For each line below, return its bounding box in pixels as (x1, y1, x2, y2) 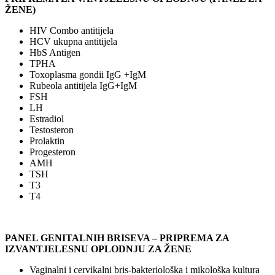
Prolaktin (29, 135, 64, 146)
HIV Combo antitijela (29, 25, 114, 36)
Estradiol (29, 113, 64, 124)
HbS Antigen (29, 47, 80, 58)
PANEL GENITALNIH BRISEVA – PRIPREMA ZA (5, 232, 229, 243)
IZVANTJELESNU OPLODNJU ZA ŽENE (5, 243, 253, 254)
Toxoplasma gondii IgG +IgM (29, 69, 146, 80)
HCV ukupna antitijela (29, 36, 117, 47)
